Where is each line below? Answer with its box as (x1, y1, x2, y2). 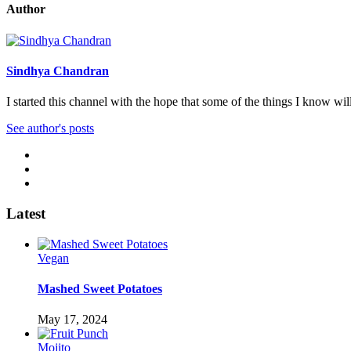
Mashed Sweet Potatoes (38, 281, 162, 295)
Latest (6, 205, 45, 222)
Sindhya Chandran (6, 64, 109, 78)
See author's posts (6, 121, 94, 136)
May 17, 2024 (38, 313, 107, 327)
